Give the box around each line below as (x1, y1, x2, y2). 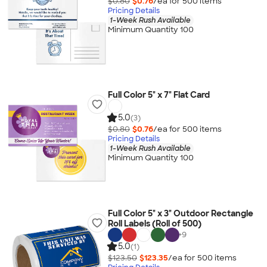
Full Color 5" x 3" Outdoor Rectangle (107, 208, 253, 219)
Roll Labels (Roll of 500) (107, 218, 201, 229)
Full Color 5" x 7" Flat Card (107, 89, 210, 100)
